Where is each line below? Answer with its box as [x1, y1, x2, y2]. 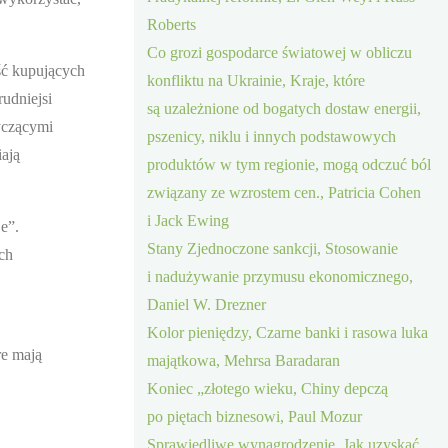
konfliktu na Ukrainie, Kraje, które [147, 71, 366, 89]
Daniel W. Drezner [147, 295, 267, 313]
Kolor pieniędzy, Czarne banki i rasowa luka [147, 323, 429, 341]
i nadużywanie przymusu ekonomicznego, [147, 267, 414, 285]
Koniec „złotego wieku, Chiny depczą [147, 379, 389, 397]
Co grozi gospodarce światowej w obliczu [147, 43, 413, 61]
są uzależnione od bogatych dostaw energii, [147, 99, 422, 117]
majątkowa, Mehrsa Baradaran [147, 351, 341, 369]
